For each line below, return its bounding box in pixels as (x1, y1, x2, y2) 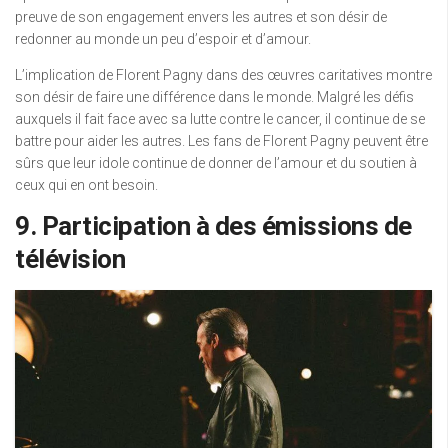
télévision (15, 244, 125, 274)
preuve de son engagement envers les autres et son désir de (15, 9, 387, 25)
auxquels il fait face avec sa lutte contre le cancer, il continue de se (15, 111, 425, 127)
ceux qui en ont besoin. (15, 177, 158, 193)
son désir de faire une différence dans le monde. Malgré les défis (15, 89, 414, 105)
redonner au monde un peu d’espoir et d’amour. (15, 31, 311, 47)
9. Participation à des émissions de (15, 211, 412, 241)
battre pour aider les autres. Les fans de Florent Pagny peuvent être (15, 133, 428, 149)
